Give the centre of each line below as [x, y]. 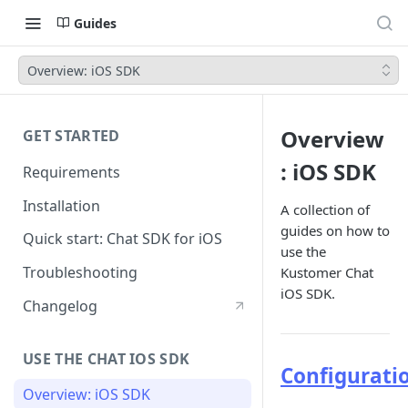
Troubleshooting [80, 273]
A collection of [325, 209]
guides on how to [335, 230]
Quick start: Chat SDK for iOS [122, 239]
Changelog [60, 306]
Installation [61, 205]
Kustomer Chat [327, 272]
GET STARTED [71, 136]
